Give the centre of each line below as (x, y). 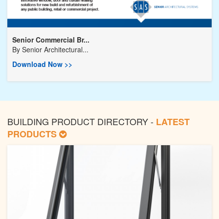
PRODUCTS (33, 134)
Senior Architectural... (55, 49)
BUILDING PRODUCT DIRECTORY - (82, 121)
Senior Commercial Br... (51, 39)
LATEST (173, 121)
